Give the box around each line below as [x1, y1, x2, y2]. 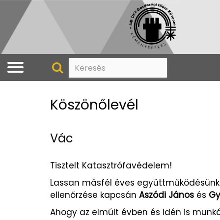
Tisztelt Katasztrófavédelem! [50, 160, 172, 172]
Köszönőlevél [50, 95, 138, 115]
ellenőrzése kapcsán [50, 189, 139, 201]
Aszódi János [139, 189, 194, 201]
